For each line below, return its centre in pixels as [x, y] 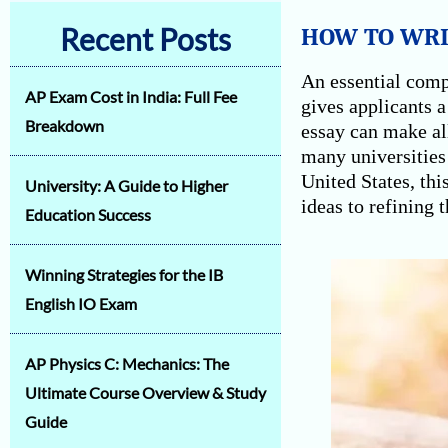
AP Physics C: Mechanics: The [127, 363]
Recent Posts [145, 39]
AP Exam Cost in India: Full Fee [131, 96]
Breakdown [64, 125]
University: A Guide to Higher [126, 185]
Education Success [88, 214]
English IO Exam [81, 303]
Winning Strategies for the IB [124, 274]
